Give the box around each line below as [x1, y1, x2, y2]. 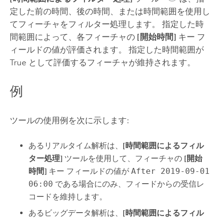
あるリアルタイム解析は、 [28, 141, 123, 151]
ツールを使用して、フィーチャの [62, 154, 185, 164]
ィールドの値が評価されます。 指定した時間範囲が [9, 45, 204, 55]
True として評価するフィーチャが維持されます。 [9, 57, 195, 68]
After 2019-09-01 [131, 166, 210, 176]
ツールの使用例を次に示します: [9, 115, 129, 125]
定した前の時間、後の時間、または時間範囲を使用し [9, 6, 210, 17]
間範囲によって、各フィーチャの [9, 32, 137, 42]
